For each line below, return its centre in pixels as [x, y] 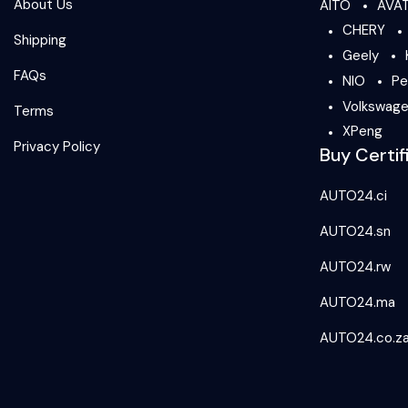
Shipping [40, 40]
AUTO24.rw [355, 267]
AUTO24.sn [355, 232]
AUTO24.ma [357, 303]
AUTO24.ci [353, 196]
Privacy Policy [57, 147]
